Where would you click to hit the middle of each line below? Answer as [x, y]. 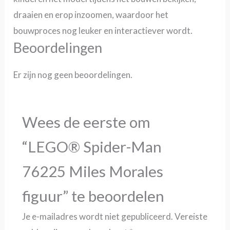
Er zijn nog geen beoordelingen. [73, 75]
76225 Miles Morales [93, 171]
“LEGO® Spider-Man [92, 147]
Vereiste [191, 217]
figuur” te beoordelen [93, 196]
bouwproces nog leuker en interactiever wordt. [103, 31]
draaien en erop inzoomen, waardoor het [91, 15]
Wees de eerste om [87, 122]
